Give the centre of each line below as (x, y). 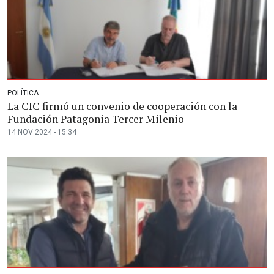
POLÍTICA (23, 93)
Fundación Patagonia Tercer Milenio (96, 119)
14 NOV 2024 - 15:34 (42, 132)
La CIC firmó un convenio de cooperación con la (122, 106)
